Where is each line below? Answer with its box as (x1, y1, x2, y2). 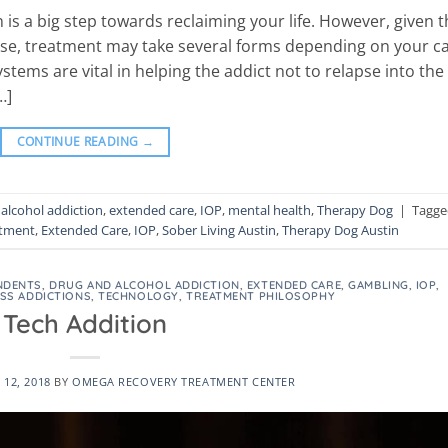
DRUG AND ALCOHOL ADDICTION (49, 277, 240, 292)
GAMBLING (348, 277, 409, 292)
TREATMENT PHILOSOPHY (185, 288, 336, 303)
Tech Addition (3, 307, 168, 340)
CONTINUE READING (16, 132, 142, 150)
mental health (228, 201, 311, 220)
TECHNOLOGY (98, 288, 179, 303)
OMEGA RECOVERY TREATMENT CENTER (71, 374, 296, 390)
